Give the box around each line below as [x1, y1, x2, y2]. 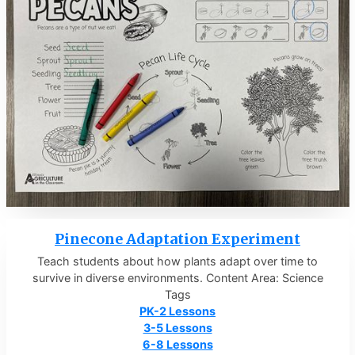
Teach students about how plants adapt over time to [37, 254, 318, 269]
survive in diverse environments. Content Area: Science [32, 271, 323, 285]
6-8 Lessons [142, 338, 213, 352]
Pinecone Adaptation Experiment [55, 229, 300, 248]
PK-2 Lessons [139, 304, 216, 319]
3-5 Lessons [143, 321, 212, 335]
